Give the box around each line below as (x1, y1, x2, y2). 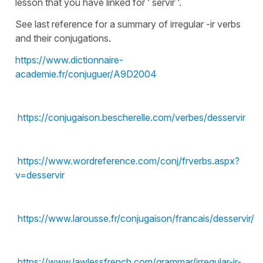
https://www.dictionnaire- (15, 54, 123, 66)
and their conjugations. (15, 32, 111, 45)
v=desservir (15, 169, 65, 181)
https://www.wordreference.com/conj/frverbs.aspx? (18, 155, 240, 167)
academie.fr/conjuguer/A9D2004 (15, 68, 157, 80)
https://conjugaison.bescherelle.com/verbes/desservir (18, 112, 245, 124)
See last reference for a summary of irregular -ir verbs (15, 18, 241, 31)
